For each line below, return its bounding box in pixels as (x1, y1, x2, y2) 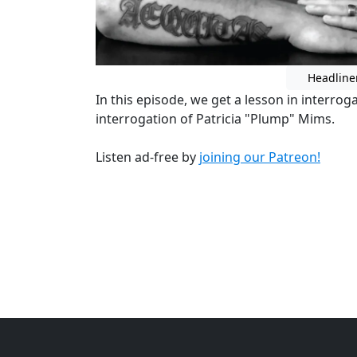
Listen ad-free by (96, 147, 199, 166)
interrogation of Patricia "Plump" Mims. (96, 109, 335, 127)
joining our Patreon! (199, 147, 320, 166)
